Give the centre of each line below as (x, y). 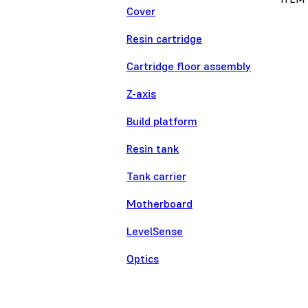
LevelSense (155, 231)
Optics (143, 259)
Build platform (162, 121)
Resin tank (153, 149)
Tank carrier (156, 176)
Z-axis (141, 94)
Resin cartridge (164, 39)
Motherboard (159, 204)
